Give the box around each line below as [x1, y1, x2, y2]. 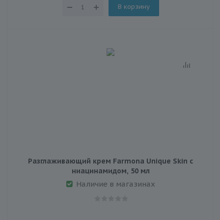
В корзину [117, 2, 150, 11]
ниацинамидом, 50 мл [71, 166, 150, 175]
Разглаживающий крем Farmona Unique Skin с [28, 156, 193, 165]
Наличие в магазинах [76, 179, 155, 189]
